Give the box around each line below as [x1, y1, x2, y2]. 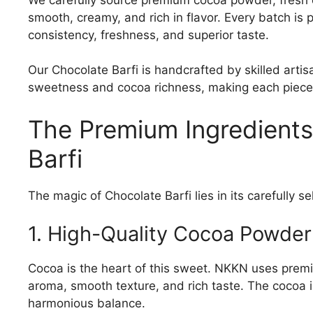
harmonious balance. [28, 296, 145, 311]
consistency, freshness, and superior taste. [28, 27, 269, 42]
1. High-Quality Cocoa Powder [28, 221, 312, 247]
